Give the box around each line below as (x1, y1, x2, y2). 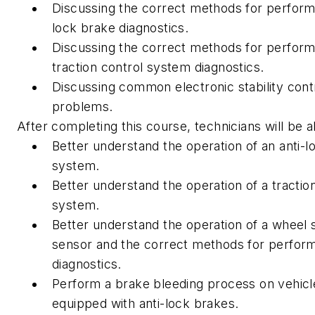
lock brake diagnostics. (52, 20, 189, 35)
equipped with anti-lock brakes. (52, 296, 239, 311)
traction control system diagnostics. (52, 60, 264, 75)
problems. (52, 99, 113, 114)
